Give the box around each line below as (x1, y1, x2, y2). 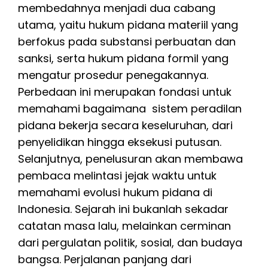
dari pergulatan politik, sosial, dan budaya (18, 234, 242, 250)
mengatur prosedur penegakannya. (18, 67, 208, 83)
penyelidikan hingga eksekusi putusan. (18, 134, 221, 150)
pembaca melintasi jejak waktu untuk (18, 167, 217, 183)
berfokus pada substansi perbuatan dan (18, 33, 236, 49)
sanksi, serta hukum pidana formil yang (18, 50, 229, 66)
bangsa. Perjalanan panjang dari (18, 251, 191, 267)
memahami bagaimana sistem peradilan (18, 100, 242, 116)
